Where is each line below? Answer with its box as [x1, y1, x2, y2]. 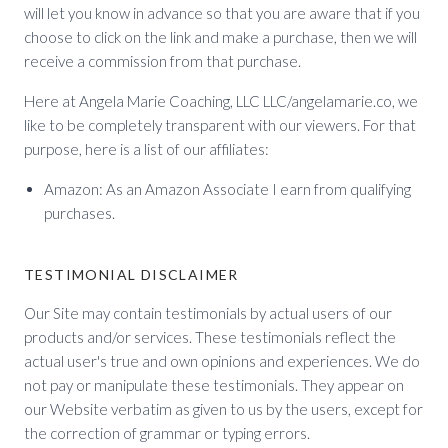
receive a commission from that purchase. [24, 52, 301, 70]
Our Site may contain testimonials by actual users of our [24, 304, 392, 322]
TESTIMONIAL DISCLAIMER [24, 266, 239, 283]
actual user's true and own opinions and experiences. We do [24, 352, 420, 370]
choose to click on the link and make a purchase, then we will [24, 28, 417, 46]
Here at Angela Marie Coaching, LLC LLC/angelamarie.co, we [24, 92, 418, 110]
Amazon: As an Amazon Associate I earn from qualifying [44, 180, 411, 198]
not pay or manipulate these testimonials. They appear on [24, 376, 404, 394]
